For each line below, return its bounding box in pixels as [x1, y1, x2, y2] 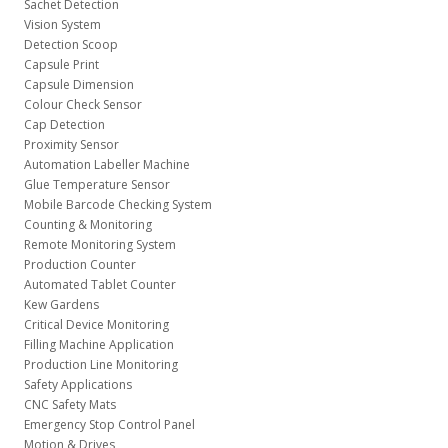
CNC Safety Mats [23, 396, 116, 413]
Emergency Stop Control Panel [23, 416, 195, 433]
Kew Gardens [23, 296, 99, 313]
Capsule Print [23, 56, 99, 73]
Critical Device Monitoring [23, 316, 169, 333]
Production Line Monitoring [23, 356, 178, 373]
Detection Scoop [23, 36, 118, 53]
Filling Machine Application [23, 336, 174, 353]
